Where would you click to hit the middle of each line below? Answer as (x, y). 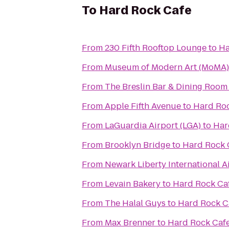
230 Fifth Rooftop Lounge (156, 48)
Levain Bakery (133, 184)
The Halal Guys (135, 203)
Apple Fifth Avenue (143, 106)
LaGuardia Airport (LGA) (153, 125)
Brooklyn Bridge (138, 145)
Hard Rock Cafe (145, 10)
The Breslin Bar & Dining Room (166, 87)
